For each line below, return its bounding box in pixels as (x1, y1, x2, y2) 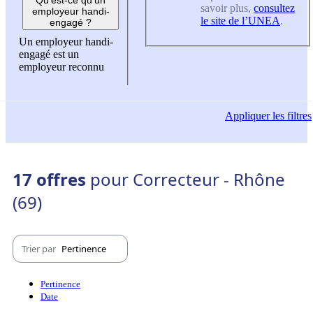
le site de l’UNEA (201, 15, 280, 27)
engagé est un (19, 48, 79, 60)
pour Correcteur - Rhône (90, 168, 285, 191)
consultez (254, 2, 295, 15)
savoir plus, (201, 2, 254, 15)
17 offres (13, 168, 90, 191)
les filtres (270, 110, 312, 122)
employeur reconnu (19, 60, 104, 73)
